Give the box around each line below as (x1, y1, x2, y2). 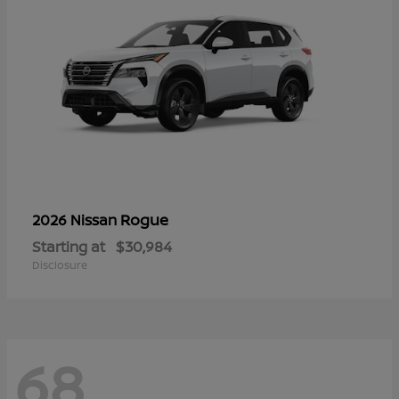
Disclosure (32, 256, 87, 273)
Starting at (32, 236, 105, 256)
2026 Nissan (32, 209, 120, 230)
